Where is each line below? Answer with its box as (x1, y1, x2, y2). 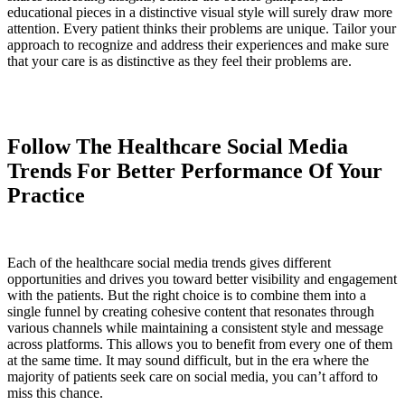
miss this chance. (7, 384, 103, 400)
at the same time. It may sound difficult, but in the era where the (7, 352, 369, 368)
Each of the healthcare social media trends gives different (7, 254, 331, 270)
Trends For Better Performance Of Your (7, 158, 382, 183)
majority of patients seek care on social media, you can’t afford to (7, 368, 378, 384)
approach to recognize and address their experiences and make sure (7, 37, 389, 53)
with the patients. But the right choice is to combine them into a (7, 287, 366, 303)
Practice (7, 183, 85, 207)
